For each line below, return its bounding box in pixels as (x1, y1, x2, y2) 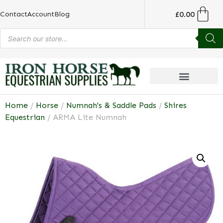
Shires (164, 100, 187, 110)
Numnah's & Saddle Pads (66, 100, 156, 110)
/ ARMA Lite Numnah (45, 112, 126, 122)
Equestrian (5, 112, 45, 122)
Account (27, 10, 54, 18)
